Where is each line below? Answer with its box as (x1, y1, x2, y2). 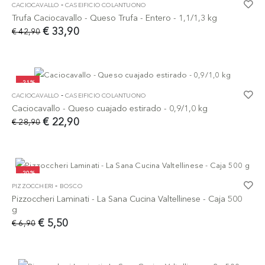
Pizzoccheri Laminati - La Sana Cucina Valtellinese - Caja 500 (12, 193, 242, 205)
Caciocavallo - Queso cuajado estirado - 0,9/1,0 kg (12, 103, 208, 114)
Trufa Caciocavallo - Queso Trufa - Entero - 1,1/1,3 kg (12, 12, 217, 24)
